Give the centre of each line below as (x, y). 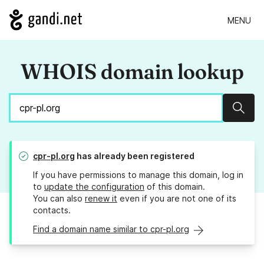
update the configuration (94, 187)
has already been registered (135, 156)
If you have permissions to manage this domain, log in (138, 175)
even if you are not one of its (177, 199)
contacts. (52, 210)
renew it (101, 199)
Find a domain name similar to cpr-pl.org (111, 229)
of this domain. (175, 187)
